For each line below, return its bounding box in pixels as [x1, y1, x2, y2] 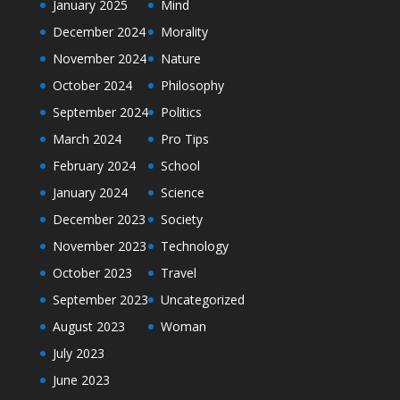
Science [160, 183, 204, 201]
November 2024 [52, 49, 146, 67]
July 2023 [52, 344, 104, 362]
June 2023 [52, 371, 110, 388]
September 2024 [52, 103, 148, 121]
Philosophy [160, 76, 224, 94]
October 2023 [52, 263, 132, 281]
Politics [160, 103, 202, 121]
